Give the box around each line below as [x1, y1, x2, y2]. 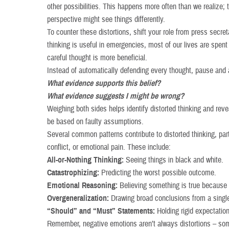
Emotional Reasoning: [47, 180, 118, 191]
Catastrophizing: [47, 168, 100, 178]
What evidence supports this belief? [47, 78, 161, 88]
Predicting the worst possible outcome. [99, 168, 217, 178]
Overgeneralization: [47, 193, 109, 203]
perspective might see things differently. [47, 14, 166, 25]
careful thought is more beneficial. [47, 53, 148, 63]
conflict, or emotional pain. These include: [47, 142, 171, 152]
